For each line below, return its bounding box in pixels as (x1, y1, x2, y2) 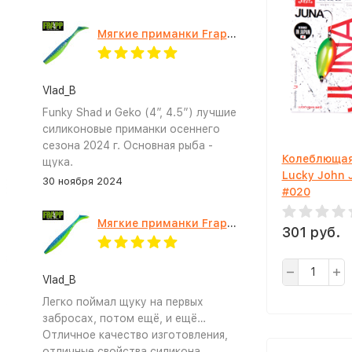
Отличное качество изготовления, (42, 328, 228, 341)
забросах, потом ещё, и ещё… (42, 312, 206, 324)
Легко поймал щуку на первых (42, 295, 203, 308)
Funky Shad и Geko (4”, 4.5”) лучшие (42, 106, 236, 119)
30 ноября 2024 (42, 175, 123, 187)
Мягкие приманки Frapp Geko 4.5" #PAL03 (226, 217, 236, 229)
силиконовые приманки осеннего (42, 123, 220, 135)
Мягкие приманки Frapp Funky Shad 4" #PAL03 (226, 27, 236, 40)
